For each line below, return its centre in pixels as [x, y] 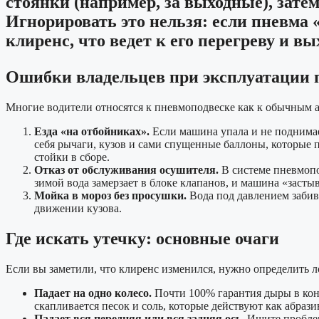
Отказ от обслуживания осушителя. [126, 170]
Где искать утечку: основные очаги [142, 239]
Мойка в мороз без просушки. [110, 196]
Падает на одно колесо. [93, 293]
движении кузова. [78, 209]
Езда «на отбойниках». [92, 132]
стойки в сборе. [72, 157]
